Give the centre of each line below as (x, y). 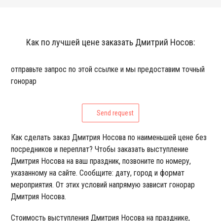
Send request (115, 113)
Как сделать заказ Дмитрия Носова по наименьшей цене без (109, 137)
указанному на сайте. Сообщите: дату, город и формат (98, 173)
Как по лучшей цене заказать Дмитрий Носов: (110, 42)
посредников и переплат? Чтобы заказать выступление (100, 149)
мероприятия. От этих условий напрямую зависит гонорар (103, 184)
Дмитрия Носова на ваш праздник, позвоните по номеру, (101, 161)
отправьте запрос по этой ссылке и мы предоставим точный (108, 69)
